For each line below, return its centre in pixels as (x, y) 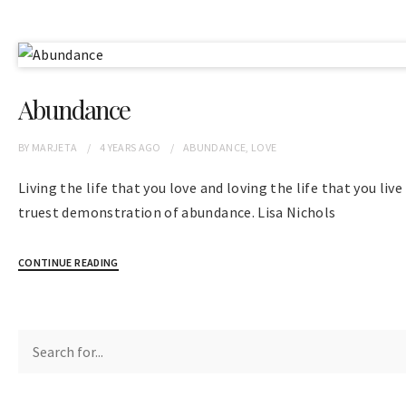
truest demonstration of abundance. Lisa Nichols (177, 212)
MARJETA (55, 147)
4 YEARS (118, 147)
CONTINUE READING (68, 262)
